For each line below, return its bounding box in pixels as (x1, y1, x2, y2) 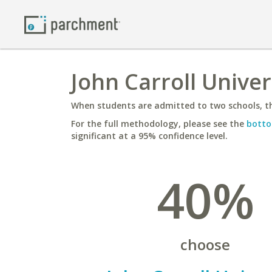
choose (180, 234, 231, 254)
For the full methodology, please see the (71, 118, 246, 129)
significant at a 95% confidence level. (71, 130, 228, 141)
